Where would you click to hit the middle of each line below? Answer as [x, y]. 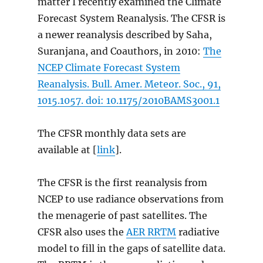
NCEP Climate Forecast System [109, 68]
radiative [198, 232]
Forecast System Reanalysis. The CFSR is [131, 18]
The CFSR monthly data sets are [112, 134]
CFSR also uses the [82, 232]
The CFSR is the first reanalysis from [122, 183]
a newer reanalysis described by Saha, [124, 35]
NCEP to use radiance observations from [130, 199]
